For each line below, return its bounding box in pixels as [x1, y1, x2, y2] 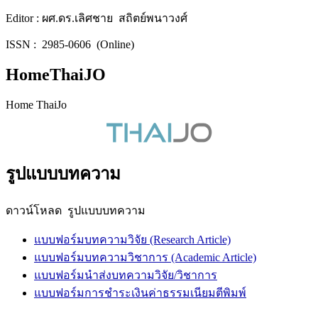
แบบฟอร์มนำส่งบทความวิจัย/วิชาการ [34, 268, 217, 281]
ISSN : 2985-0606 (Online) [6, 38, 134, 50]
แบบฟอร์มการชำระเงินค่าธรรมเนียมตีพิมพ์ [34, 286, 246, 299]
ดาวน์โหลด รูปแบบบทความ [6, 204, 146, 216]
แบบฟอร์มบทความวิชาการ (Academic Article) [34, 251, 256, 263]
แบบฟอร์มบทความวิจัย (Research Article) [34, 233, 231, 246]
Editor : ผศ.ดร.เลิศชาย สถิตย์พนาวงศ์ [6, 11, 187, 24]
